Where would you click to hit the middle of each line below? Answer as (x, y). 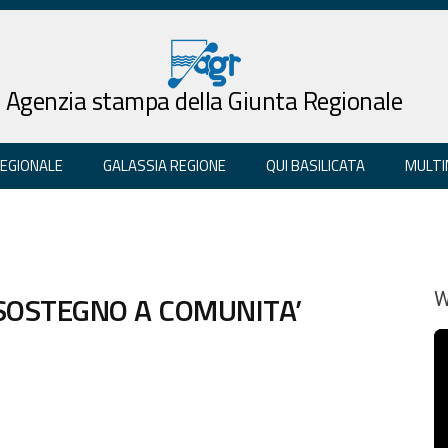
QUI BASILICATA (315, 165)
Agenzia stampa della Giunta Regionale (204, 100)
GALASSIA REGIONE (164, 165)
